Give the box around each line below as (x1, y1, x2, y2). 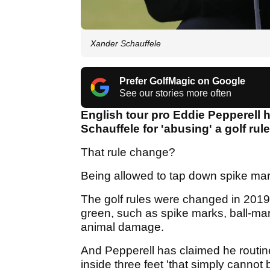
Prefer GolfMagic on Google (119, 76, 245, 87)
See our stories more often (119, 88, 231, 99)
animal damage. (81, 221, 167, 234)
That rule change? (81, 146, 178, 159)
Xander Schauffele (90, 39, 161, 49)
